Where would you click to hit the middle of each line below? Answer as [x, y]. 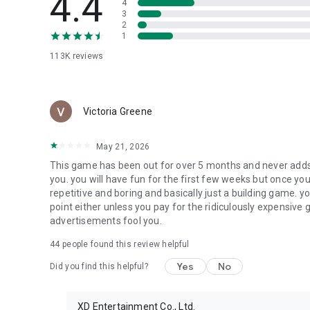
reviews [87, 56]
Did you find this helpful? [99, 266]
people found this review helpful [125, 244]
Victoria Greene [118, 111]
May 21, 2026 [123, 146]
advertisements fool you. [106, 220]
